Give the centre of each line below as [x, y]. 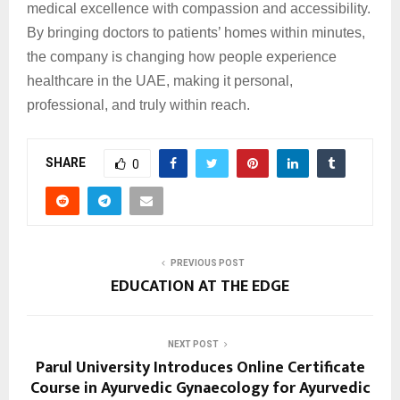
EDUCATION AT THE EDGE [200, 287]
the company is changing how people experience [182, 57]
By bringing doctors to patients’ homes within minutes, [196, 33]
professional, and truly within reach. [138, 105]
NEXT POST [193, 345]
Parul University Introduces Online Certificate [200, 368]
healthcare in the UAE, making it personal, [160, 81]
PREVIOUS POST [207, 263]
